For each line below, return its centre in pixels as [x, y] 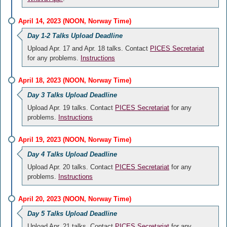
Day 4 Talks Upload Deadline [72, 154]
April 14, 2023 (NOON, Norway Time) [75, 21]
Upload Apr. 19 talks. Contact [71, 108]
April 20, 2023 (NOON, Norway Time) [75, 199]
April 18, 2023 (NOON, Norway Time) [75, 80]
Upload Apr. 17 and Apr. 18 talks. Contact [89, 48]
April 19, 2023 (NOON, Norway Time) [75, 140]
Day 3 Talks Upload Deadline [72, 95]
